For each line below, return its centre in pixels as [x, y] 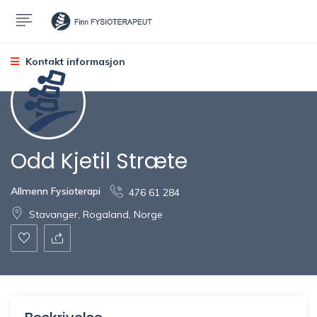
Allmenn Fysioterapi [56, 191]
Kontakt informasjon [74, 61]
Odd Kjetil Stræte [99, 161]
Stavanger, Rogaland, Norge [96, 214]
